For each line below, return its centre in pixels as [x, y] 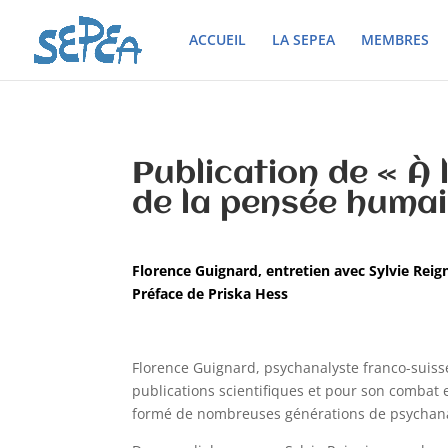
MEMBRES [395, 39]
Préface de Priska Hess [210, 294]
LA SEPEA [303, 39]
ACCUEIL [217, 39]
